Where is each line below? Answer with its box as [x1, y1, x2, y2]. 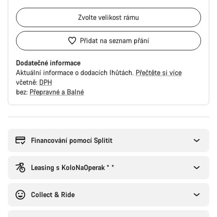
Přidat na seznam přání [79, 36, 149, 45]
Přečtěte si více [136, 68, 182, 77]
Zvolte [78, 13, 98, 22]
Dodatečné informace [16, 58, 80, 67]
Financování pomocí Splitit [31, 136, 112, 145]
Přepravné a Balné [30, 87, 84, 96]
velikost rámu [98, 13, 139, 22]
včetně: [16, 77, 39, 87]
